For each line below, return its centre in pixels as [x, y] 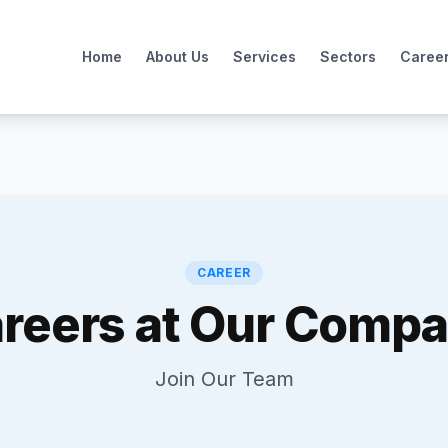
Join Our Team [224, 379]
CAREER [224, 272]
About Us [177, 56]
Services [264, 56]
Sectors [347, 56]
